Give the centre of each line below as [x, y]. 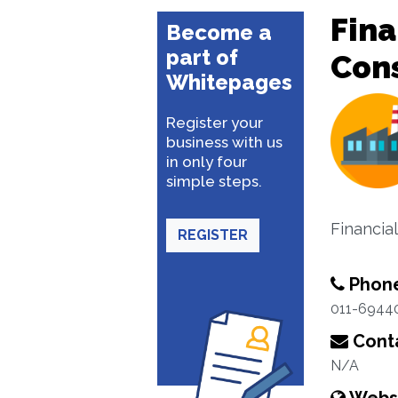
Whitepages [229, 82]
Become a [219, 32]
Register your [215, 123]
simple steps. [214, 181]
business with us [224, 142]
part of [202, 57]
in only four [207, 162]
